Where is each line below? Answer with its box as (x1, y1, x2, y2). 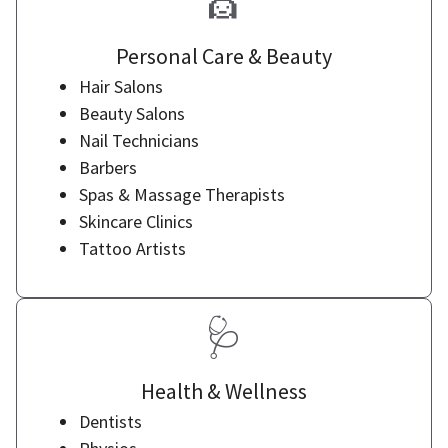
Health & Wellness (141, 377, 307, 405)
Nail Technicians (79, 129, 199, 152)
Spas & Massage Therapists (79, 183, 285, 206)
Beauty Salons (79, 102, 185, 125)
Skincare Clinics (79, 210, 193, 233)
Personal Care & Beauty (116, 42, 332, 70)
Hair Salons (79, 75, 163, 98)
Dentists (79, 410, 142, 433)
